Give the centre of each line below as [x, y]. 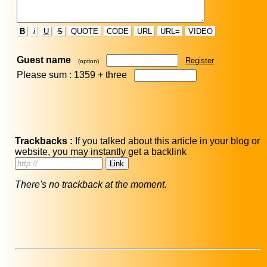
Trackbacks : [44, 141]
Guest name [44, 60]
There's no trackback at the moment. [91, 185]
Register [200, 61]
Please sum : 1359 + [61, 75]
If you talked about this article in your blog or [166, 141]
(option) [89, 61]
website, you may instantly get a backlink [102, 152]
